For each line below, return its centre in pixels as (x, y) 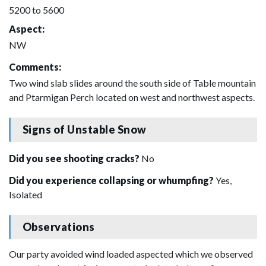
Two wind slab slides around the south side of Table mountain (132, 83)
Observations (58, 227)
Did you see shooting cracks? (75, 158)
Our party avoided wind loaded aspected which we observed (131, 254)
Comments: (35, 66)
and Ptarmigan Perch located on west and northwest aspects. (132, 97)
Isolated (26, 194)
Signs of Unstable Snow (84, 130)
